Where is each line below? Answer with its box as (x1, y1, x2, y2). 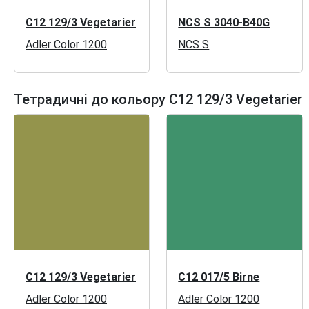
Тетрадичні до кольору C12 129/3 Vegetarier (14, 90, 302, 108)
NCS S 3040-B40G (178, 15, 270, 29)
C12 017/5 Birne (178, 270, 260, 283)
